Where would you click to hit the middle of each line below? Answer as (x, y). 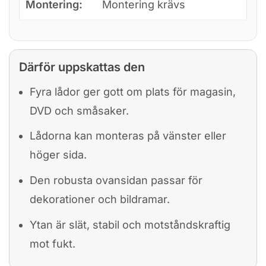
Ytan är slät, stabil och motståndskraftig (130, 225)
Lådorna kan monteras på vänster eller (128, 136)
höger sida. (58, 155)
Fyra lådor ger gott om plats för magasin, (133, 91)
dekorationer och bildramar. (100, 199)
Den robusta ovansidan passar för (116, 180)
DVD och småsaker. (79, 110)
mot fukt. (53, 244)
